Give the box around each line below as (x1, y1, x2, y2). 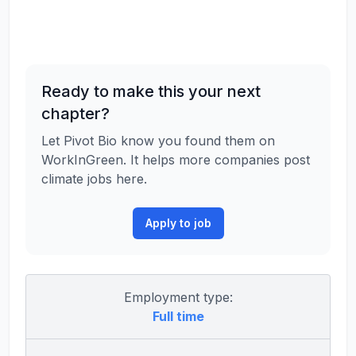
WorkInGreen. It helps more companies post (41, 152, 310, 168)
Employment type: (123, 289, 233, 305)
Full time (152, 308, 204, 324)
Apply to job (145, 216, 211, 230)
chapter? (41, 104, 110, 123)
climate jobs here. (41, 171, 147, 187)
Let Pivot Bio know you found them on (41, 133, 275, 149)
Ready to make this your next (41, 82, 261, 101)
